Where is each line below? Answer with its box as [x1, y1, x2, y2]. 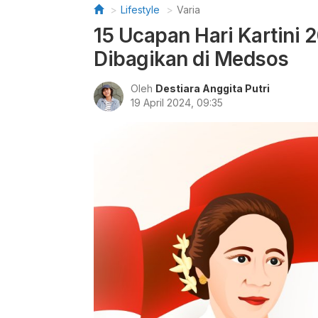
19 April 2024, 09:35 [131, 97, 223, 109]
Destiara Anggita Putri [155, 82, 270, 94]
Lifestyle [121, 4, 160, 16]
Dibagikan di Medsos [94, 47, 289, 71]
